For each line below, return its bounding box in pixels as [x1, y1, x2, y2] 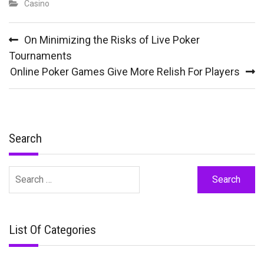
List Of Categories [9, 222, 96, 237]
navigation [8, 42, 57, 57]
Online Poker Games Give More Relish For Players [10, 65, 240, 78]
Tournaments [9, 49, 72, 62]
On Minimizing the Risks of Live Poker [24, 34, 200, 47]
